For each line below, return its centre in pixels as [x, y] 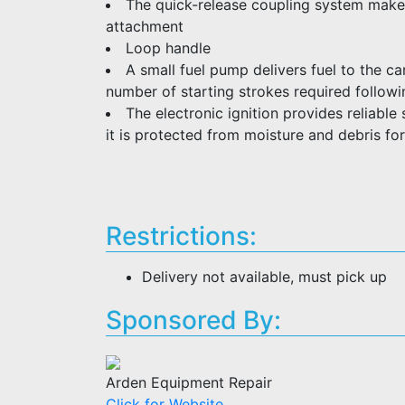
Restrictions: [181, 236]
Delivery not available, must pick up [264, 277]
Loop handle [168, 48]
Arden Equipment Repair [189, 382]
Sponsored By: [193, 320]
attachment [145, 26]
